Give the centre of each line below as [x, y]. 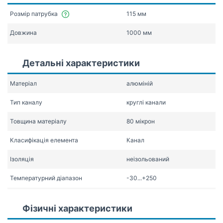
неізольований [148, 159]
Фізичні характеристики [77, 208]
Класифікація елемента [44, 140]
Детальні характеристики [81, 63]
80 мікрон [141, 121]
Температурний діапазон [46, 178]
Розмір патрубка [34, 14]
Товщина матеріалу [38, 121]
